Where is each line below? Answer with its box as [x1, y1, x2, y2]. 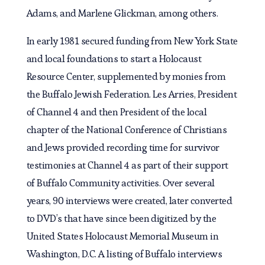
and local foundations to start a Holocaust [26, 52, 202, 66]
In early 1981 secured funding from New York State [26, 34, 238, 48]
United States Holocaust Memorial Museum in [26, 230, 219, 243]
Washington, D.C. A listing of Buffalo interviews [26, 247, 222, 261]
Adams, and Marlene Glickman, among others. [26, 7, 218, 20]
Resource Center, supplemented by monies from [26, 70, 226, 83]
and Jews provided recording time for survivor [26, 141, 219, 154]
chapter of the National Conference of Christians [26, 123, 227, 137]
